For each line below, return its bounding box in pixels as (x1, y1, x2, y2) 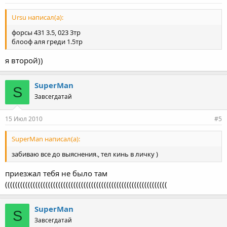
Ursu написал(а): (12, 12, 63, 22)
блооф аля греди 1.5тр (12, 36, 83, 46)
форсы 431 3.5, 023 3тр (12, 27, 81, 37)
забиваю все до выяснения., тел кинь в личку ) (12, 149, 158, 159)
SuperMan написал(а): (12, 134, 80, 144)
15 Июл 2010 (5, 115, 43, 123)
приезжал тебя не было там (5, 168, 107, 178)
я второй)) (5, 55, 43, 65)
